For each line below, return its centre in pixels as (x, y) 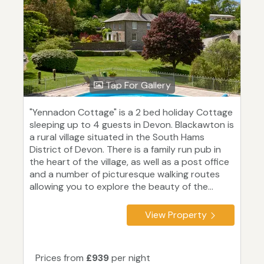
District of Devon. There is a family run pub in (125, 150)
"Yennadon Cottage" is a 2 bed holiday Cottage (131, 113)
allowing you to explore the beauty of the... (121, 187)
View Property (176, 215)
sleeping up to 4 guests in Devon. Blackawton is (132, 125)
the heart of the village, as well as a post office (129, 162)
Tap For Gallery (137, 85)
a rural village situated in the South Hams (117, 137)
